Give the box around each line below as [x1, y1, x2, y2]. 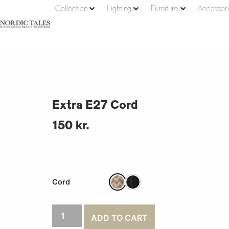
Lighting [107, 5, 131, 13]
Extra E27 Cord [52, 99, 138, 111]
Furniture [151, 5, 178, 13]
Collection [55, 5, 87, 13]
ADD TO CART [90, 213, 148, 223]
